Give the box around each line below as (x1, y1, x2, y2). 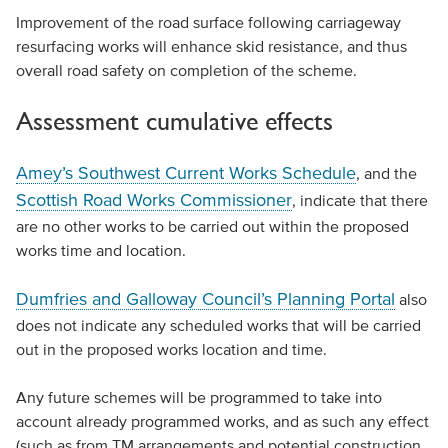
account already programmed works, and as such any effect (15, 412, 429, 430)
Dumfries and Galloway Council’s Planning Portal (15, 289, 395, 309)
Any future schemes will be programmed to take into (15, 388, 382, 406)
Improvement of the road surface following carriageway (15, 13, 401, 31)
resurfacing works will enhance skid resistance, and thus (15, 37, 407, 55)
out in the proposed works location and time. (15, 340, 327, 358)
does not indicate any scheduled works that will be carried (15, 316, 421, 334)
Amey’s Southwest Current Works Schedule (15, 163, 356, 183)
